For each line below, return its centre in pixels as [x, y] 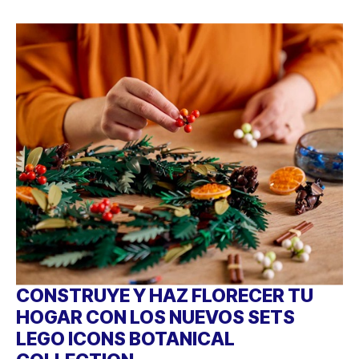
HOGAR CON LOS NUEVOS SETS [155, 317]
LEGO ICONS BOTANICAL [125, 339]
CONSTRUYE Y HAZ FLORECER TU [165, 295]
